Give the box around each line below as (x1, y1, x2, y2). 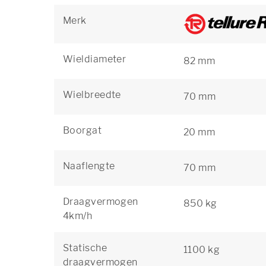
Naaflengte (63, 160, 115, 172)
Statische (63, 242, 107, 254)
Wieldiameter (63, 53, 126, 65)
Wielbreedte (63, 89, 121, 100)
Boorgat (63, 125, 102, 136)
